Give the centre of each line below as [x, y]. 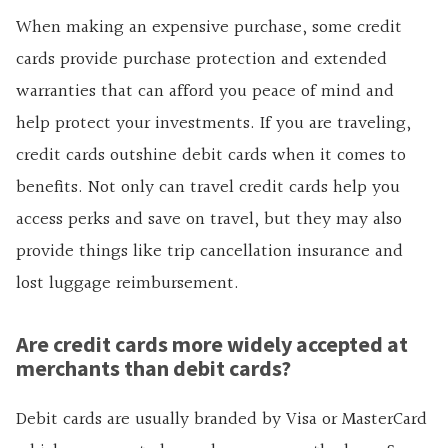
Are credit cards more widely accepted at [212, 343]
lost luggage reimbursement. [127, 283]
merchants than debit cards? [153, 367]
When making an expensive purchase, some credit [209, 27]
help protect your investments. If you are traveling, [213, 123]
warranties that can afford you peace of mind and [205, 91]
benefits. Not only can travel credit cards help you [208, 187]
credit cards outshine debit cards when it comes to [211, 155]
